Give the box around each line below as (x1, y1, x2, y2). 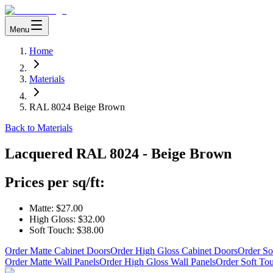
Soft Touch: (29, 224, 74, 235)
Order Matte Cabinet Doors (5, 245, 110, 256)
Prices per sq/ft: (5, 174, 105, 190)
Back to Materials (5, 122, 73, 133)
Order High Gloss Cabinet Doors (110, 245, 238, 256)
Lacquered (5, 145, 76, 161)
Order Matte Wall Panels (5, 256, 99, 267)
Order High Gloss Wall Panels (99, 256, 216, 267)
